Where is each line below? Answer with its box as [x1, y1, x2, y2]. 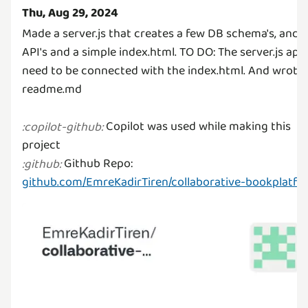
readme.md [22, 80, 82, 99]
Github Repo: [61, 154, 133, 173]
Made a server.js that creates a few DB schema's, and [22, 24, 299, 43]
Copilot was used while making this [103, 117, 291, 136]
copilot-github [24, 117, 101, 137]
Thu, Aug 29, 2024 [22, 3, 118, 23]
